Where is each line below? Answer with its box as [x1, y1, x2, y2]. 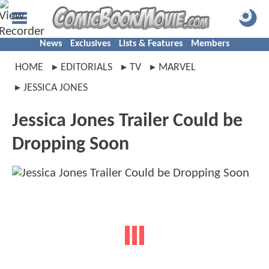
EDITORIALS [61, 62, 112, 73]
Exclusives [70, 39, 110, 49]
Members [191, 39, 229, 49]
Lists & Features [119, 39, 183, 49]
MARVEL [159, 62, 196, 73]
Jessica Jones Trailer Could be [12, 112, 243, 131]
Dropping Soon [12, 135, 129, 154]
